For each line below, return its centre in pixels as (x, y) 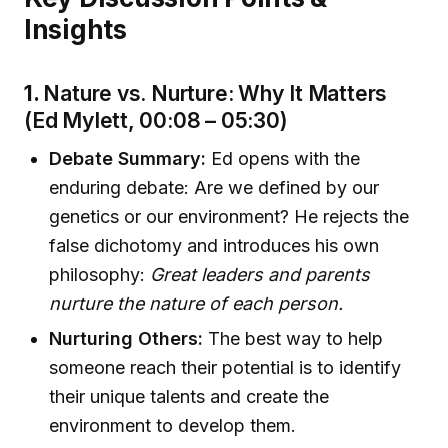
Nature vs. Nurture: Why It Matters (215, 93)
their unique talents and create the (189, 397)
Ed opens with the (283, 158)
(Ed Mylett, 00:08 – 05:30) (156, 120)
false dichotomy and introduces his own (214, 245)
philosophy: (100, 274)
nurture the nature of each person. (196, 303)
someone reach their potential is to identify (225, 368)
